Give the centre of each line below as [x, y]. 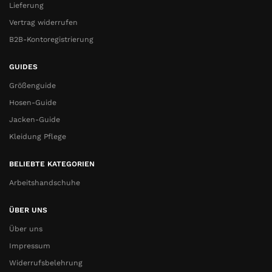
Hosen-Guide [33, 102]
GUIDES [23, 67]
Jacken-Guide [35, 119]
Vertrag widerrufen [43, 22]
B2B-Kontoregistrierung [51, 39]
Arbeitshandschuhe [45, 182]
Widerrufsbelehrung [46, 263]
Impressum [30, 246]
